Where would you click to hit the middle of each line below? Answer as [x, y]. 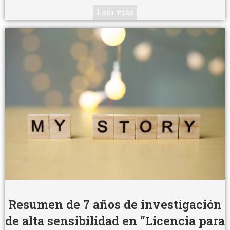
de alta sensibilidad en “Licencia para [115, 221]
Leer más [115, 12]
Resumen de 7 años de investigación [115, 204]
